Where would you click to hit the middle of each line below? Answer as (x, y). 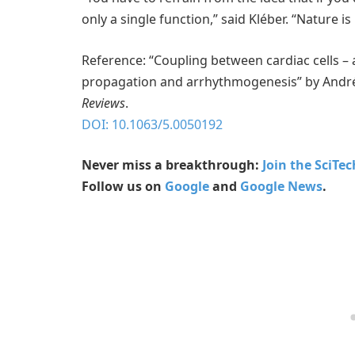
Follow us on (123, 187)
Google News (281, 187)
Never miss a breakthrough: (172, 165)
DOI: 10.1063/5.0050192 (152, 124)
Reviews (103, 103)
